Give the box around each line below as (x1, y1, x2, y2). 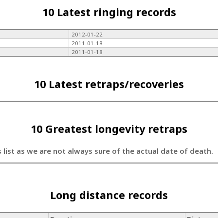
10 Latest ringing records (42, 5, 176, 19)
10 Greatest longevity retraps (31, 121, 187, 136)
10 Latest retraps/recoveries (34, 76, 184, 91)
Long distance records (50, 188, 168, 202)
